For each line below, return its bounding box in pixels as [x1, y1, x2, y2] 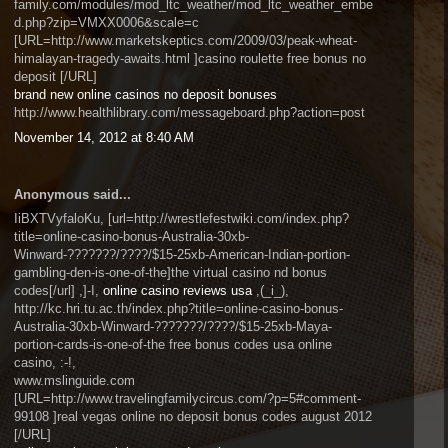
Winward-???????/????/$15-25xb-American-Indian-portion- [14, 247, 350, 262]
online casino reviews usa [103, 283, 252, 298]
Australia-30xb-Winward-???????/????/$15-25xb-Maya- [14, 319, 332, 334]
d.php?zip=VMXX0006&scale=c [14, 15, 199, 30]
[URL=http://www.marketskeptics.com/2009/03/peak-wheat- [14, 33, 357, 48]
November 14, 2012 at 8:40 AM [14, 129, 194, 145]
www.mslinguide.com [14, 373, 135, 388]
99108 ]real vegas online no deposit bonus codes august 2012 [14, 409, 372, 424]
